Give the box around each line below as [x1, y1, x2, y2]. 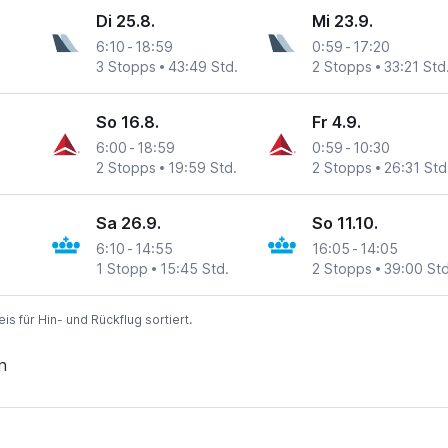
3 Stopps [96, 58, 157, 76]
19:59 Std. [168, 159, 238, 177]
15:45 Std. [160, 260, 230, 278]
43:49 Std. [168, 58, 239, 76]
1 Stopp [96, 260, 149, 278]
